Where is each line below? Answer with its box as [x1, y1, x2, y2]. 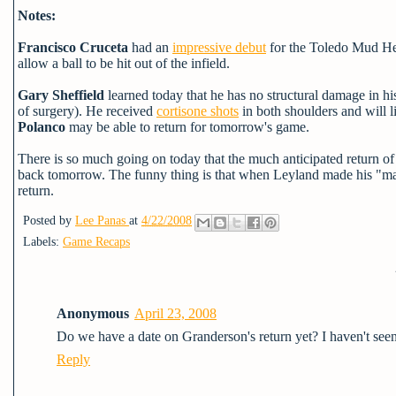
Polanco [18, 119, 69, 134]
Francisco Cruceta [18, 40, 128, 55]
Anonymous [57, 305, 129, 321]
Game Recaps [63, 234, 130, 248]
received [106, 103, 156, 118]
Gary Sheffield [18, 88, 108, 103]
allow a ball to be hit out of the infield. [18, 56, 230, 71]
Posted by [23, 213, 75, 227]
